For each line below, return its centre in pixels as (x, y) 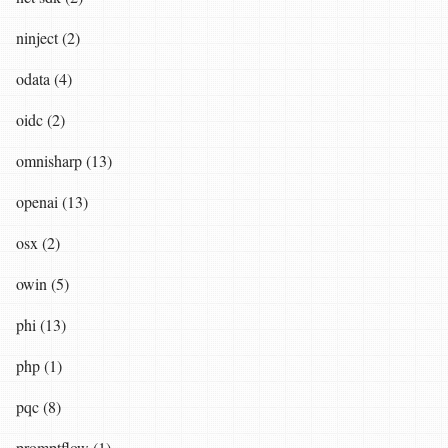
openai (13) (52, 201)
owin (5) (42, 283)
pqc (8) (38, 406)
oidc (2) (40, 119)
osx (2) (38, 242)
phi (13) (41, 324)
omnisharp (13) (64, 160)
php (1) (39, 365)
